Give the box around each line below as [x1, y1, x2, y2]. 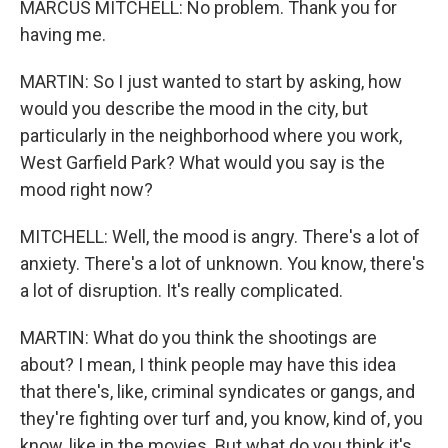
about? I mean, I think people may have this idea [20, 354, 396, 375]
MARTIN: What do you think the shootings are [20, 327, 377, 348]
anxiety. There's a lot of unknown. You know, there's [20, 253, 425, 274]
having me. [20, 24, 106, 45]
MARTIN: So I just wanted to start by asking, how [20, 71, 402, 92]
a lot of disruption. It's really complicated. [20, 280, 343, 301]
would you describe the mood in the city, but [20, 98, 368, 119]
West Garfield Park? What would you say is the [20, 152, 385, 173]
